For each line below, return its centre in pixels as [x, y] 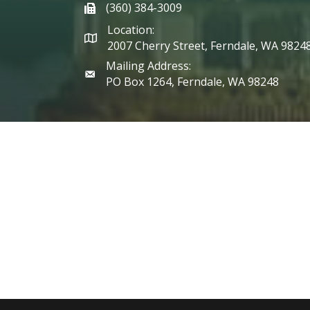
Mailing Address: [148, 65]
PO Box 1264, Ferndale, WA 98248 [192, 81]
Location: [131, 29]
